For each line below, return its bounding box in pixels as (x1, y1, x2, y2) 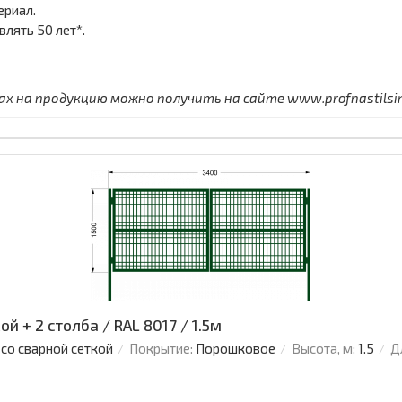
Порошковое (196, 340, 275, 356)
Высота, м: (292, 340, 355, 356)
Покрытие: (129, 340, 193, 356)
